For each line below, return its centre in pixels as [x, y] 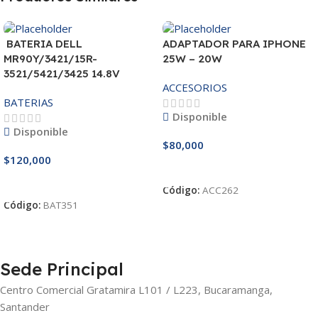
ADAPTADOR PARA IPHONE [234, 44]
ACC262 [220, 191]
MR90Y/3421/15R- [50, 59]
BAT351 [61, 205]
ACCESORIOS [195, 88]
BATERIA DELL [43, 44]
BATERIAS [28, 103]
